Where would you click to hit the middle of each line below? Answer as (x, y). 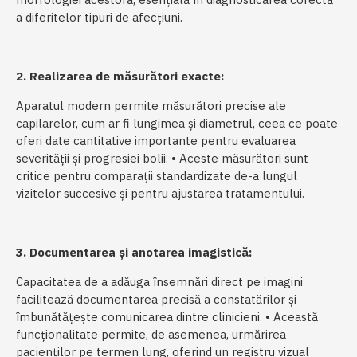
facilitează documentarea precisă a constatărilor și (156, 300)
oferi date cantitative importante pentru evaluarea (156, 141)
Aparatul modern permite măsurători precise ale (151, 106)
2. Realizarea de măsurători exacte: (120, 76)
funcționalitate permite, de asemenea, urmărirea (151, 335)
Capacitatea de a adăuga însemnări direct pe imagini (159, 282)
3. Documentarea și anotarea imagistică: (134, 253)
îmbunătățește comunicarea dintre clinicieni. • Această (167, 317)
